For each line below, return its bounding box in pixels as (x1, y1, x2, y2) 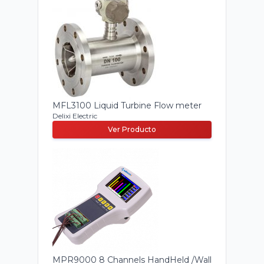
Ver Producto (108, 125, 156, 134)
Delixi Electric (52, 111, 97, 120)
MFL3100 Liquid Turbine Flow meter (52, 100, 202, 111)
